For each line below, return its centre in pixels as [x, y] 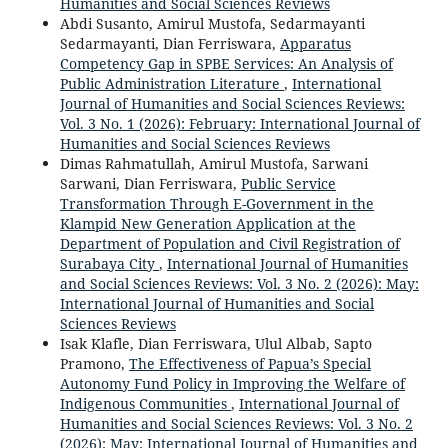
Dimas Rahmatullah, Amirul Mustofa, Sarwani [213, 163]
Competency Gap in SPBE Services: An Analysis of [226, 63]
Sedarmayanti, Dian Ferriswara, [169, 43]
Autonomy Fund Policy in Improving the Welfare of [232, 383]
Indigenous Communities [145, 403]
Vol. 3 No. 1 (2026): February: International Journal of [239, 123]
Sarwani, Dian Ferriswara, [150, 183]
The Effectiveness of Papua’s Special [249, 363]
